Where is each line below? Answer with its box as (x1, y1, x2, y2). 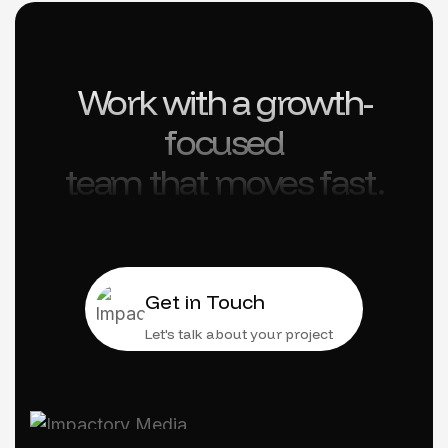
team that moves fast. (64, 159, 384, 204)
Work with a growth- (76, 79, 372, 124)
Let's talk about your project (145, 325, 333, 343)
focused (164, 119, 284, 164)
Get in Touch (145, 289, 265, 314)
